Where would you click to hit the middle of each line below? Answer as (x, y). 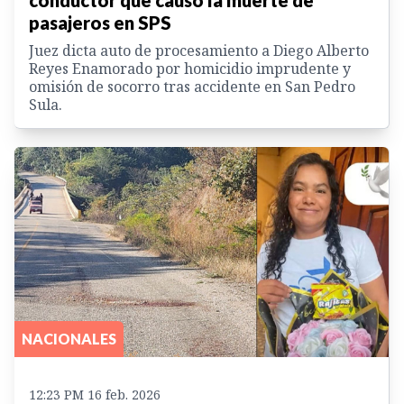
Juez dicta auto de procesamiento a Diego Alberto (199, 50)
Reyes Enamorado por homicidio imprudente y (190, 68)
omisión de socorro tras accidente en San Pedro (192, 86)
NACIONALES (69, 338)
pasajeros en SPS (100, 22)
